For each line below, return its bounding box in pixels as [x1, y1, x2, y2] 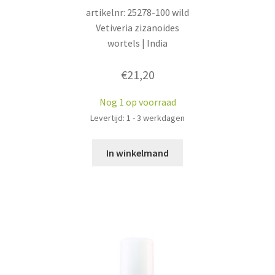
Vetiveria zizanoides [96, 21, 179, 34]
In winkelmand [106, 146, 169, 159]
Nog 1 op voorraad [99, 96, 176, 109]
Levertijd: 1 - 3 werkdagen [90, 112, 185, 124]
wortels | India [107, 37, 168, 50]
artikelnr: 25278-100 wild [86, 6, 189, 19]
